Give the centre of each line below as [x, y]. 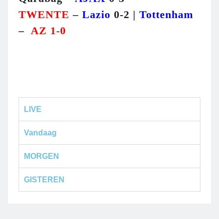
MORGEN [42, 156]
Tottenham [166, 15]
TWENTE [44, 15]
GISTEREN [44, 180]
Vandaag [40, 133]
